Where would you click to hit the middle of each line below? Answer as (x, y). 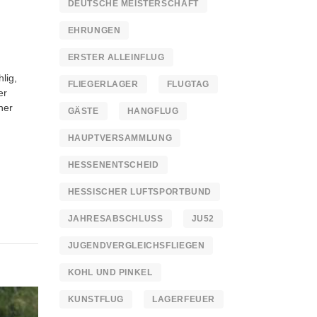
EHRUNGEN (94, 30)
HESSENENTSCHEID (113, 165)
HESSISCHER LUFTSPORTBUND (139, 192)
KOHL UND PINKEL (110, 272)
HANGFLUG (153, 111)
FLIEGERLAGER (103, 84)
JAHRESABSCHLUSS (115, 219)
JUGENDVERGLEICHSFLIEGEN (136, 246)
